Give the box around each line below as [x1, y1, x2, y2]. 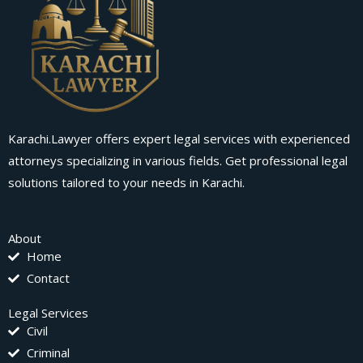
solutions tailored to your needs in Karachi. [8, 174, 245, 191]
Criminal [26, 344, 70, 361]
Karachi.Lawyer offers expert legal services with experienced [8, 130, 350, 147]
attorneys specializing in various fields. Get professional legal [8, 152, 348, 169]
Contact [26, 270, 70, 287]
